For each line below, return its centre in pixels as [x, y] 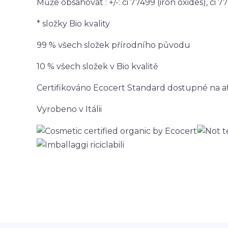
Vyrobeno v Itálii [69, 109]
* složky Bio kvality [73, 24]
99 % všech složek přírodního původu [113, 45]
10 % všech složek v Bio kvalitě [97, 66]
